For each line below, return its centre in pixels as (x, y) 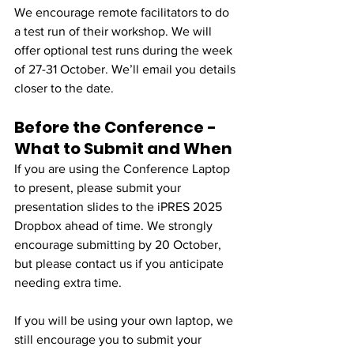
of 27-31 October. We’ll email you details (126, 69)
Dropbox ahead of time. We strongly (115, 225)
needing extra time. (68, 282)
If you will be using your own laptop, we (125, 320)
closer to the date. (64, 88)
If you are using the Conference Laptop (124, 168)
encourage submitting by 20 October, (119, 244)
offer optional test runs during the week (125, 50)
